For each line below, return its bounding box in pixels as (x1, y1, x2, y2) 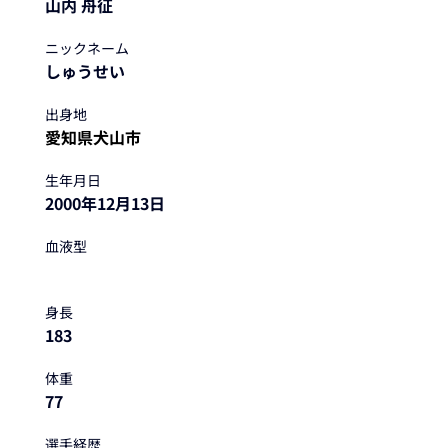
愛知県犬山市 (44, 125, 141, 149)
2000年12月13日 (44, 191, 165, 215)
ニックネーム (44, 38, 129, 58)
